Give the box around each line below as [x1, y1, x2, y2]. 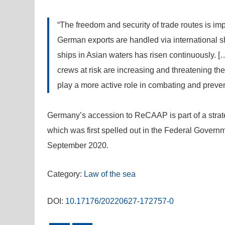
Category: [47, 169, 84, 178]
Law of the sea [83, 169, 136, 178]
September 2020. [47, 141, 108, 150]
